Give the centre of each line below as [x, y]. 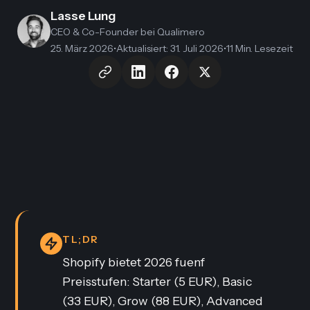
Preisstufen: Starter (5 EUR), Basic [157, 281]
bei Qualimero [172, 32]
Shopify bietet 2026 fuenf [134, 262]
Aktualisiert [141, 48]
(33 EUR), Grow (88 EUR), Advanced [163, 301]
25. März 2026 [82, 48]
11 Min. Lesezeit [259, 48]
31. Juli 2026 [197, 48]
